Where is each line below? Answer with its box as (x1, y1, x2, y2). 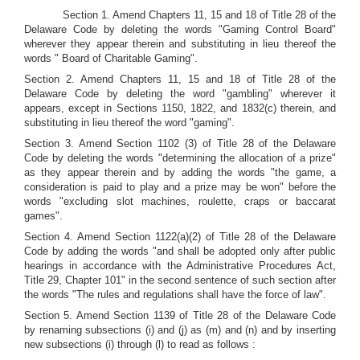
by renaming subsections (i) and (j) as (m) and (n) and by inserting (24, 324, 336, 336)
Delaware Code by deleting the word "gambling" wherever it (24, 88, 336, 100)
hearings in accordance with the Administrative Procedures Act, (24, 260, 336, 272)
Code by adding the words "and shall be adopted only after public (24, 245, 336, 257)
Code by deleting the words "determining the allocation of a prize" (24, 152, 336, 164)
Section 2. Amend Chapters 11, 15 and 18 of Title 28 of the (24, 73, 336, 85)
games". (24, 210, 63, 222)
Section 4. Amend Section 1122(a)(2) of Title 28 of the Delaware (24, 231, 336, 243)
